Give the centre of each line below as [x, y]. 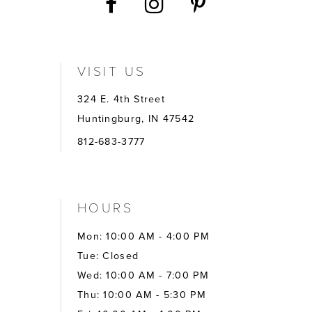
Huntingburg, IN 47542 [136, 119]
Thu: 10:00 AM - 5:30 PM [141, 295]
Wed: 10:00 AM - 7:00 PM [143, 276]
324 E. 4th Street [121, 100]
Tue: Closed [108, 256]
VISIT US [111, 70]
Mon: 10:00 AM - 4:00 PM [143, 237]
